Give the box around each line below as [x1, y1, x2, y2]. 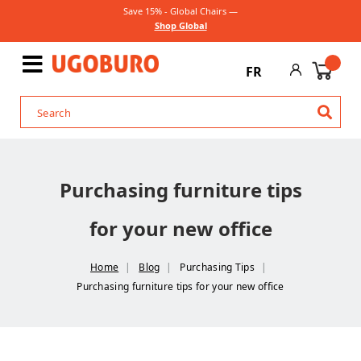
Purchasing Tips [180, 260, 255, 274]
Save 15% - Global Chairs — [123, 5, 238, 17]
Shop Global [154, 19, 207, 31]
